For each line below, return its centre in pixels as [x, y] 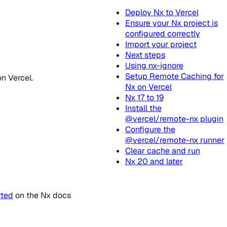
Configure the [150, 130]
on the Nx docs [42, 196]
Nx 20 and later [154, 162]
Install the [143, 108]
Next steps [145, 55]
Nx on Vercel [148, 87]
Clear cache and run [162, 151]
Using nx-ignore [154, 66]
